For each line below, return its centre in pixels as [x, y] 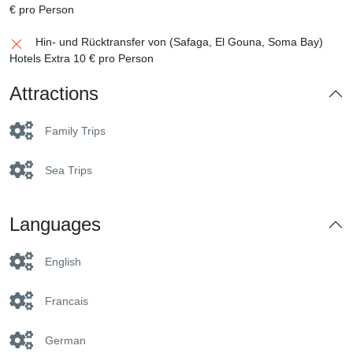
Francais [67, 301]
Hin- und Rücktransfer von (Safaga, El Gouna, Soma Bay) [179, 42]
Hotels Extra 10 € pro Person [82, 58]
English [63, 262]
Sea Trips [69, 170]
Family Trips [75, 131]
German [65, 340]
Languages [55, 224]
